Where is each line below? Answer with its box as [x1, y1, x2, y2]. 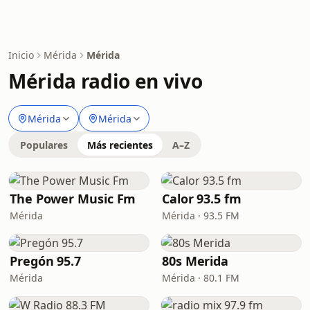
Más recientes [87, 138, 153, 152]
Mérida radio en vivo [8, 68, 203, 94]
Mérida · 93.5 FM [162, 209, 239, 222]
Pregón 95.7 [10, 253, 82, 269]
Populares [20, 138, 68, 152]
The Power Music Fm [10, 190, 136, 207]
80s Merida [162, 253, 229, 269]
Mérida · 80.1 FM [162, 271, 239, 284]
